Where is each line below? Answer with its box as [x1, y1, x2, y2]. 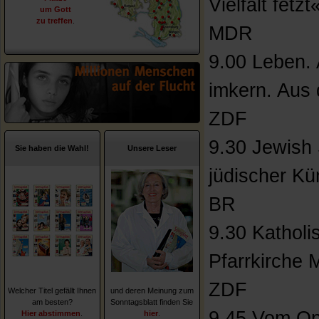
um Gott [40, 5, 71, 14]
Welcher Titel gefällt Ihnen [8, 286, 97, 295]
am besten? [32, 298, 73, 306]
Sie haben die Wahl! [15, 144, 90, 152]
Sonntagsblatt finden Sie [110, 298, 194, 306]
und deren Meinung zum [110, 286, 194, 295]
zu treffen [36, 16, 73, 25]
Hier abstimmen [21, 309, 81, 318]
